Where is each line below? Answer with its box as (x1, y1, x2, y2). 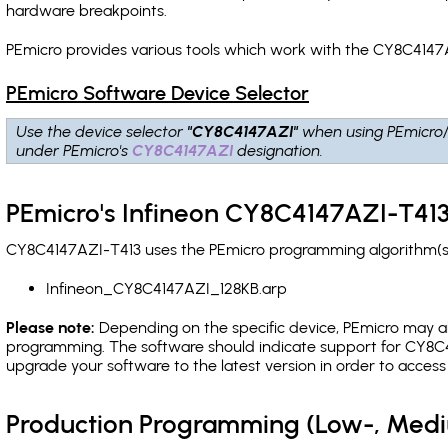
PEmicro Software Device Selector (6, 81, 309, 105)
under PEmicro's (17, 141, 133, 160)
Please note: (6, 318, 95, 337)
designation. (234, 141, 324, 160)
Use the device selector (17, 122, 188, 141)
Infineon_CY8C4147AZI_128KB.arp (46, 279, 287, 298)
